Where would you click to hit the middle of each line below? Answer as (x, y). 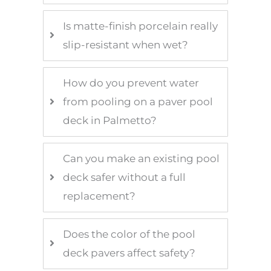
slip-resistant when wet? (126, 44)
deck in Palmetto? (110, 120)
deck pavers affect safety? (129, 253)
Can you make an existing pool (142, 158)
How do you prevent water (131, 83)
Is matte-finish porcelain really (141, 26)
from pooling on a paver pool (138, 101)
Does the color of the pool (129, 234)
